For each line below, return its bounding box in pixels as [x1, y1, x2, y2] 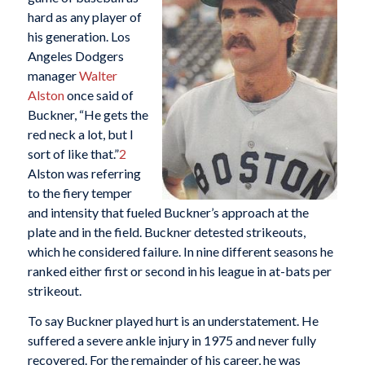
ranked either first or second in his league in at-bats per [27, 262, 332, 279]
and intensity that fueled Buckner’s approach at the [27, 204, 309, 220]
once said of [64, 86, 134, 103]
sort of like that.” [27, 145, 119, 161]
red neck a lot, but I [27, 125, 134, 142]
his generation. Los [27, 28, 130, 44]
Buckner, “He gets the [27, 106, 148, 122]
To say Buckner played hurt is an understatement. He [27, 313, 319, 329]
